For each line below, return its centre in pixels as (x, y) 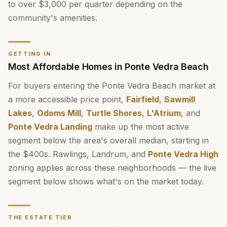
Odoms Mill (59, 113)
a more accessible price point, (67, 99)
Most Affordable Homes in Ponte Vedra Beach (108, 67)
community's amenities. (53, 18)
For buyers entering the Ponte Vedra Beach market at (112, 86)
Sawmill (180, 99)
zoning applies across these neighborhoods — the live (112, 168)
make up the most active (141, 127)
